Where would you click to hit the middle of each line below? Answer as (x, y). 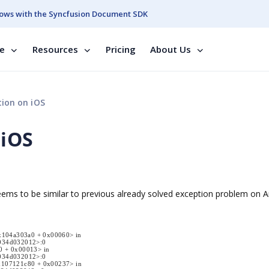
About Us (171, 49)
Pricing (121, 49)
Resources (55, 49)
